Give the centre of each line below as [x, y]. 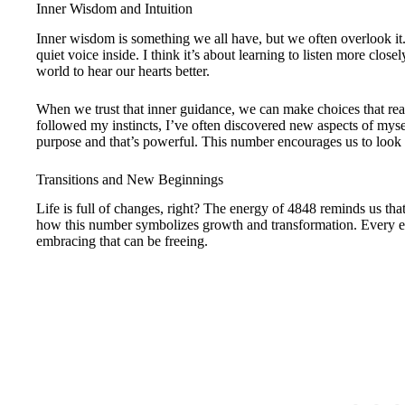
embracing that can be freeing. [122, 241]
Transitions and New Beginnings [130, 179]
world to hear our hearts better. [123, 71]
